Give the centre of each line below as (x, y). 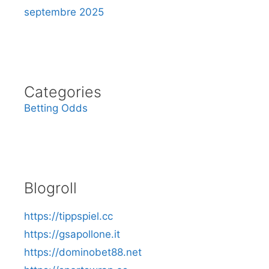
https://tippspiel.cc (68, 216)
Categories (63, 92)
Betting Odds (56, 108)
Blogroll (50, 188)
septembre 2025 (64, 12)
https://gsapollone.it (72, 234)
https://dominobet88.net (83, 252)
